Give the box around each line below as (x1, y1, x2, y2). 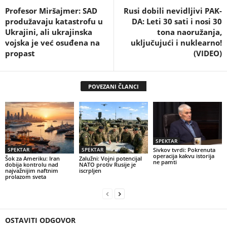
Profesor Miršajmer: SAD (5, 6, 97, 16)
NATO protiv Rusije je (79, 160, 136, 168)
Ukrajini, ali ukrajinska (5, 27, 92, 37)
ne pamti (153, 158, 177, 166)
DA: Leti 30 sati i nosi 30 (132, 16, 222, 27)
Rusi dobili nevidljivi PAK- (124, 6, 222, 16)
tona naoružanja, (157, 27, 222, 37)
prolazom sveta (5, 172, 46, 180)
